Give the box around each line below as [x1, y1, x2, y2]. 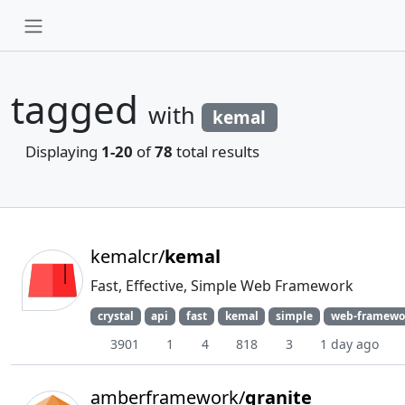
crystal [97, 308, 134, 324]
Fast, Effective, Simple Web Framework [90, 276, 353, 296]
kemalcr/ [90, 244, 165, 268]
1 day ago [320, 335, 379, 353]
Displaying [25, 141, 101, 162]
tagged [11, 83, 148, 135]
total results [173, 141, 259, 162]
